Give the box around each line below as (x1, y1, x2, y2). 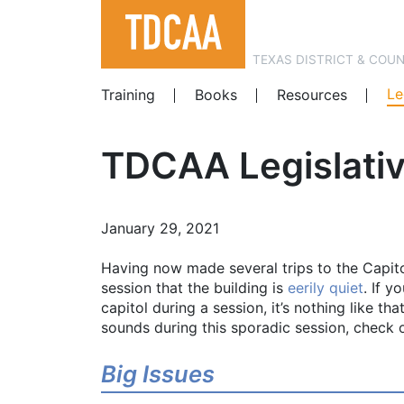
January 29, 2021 (101, 219, 219, 238)
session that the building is (101, 279, 288, 298)
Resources (276, 86, 347, 105)
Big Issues (101, 360, 215, 389)
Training (101, 86, 155, 105)
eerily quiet (288, 279, 363, 298)
